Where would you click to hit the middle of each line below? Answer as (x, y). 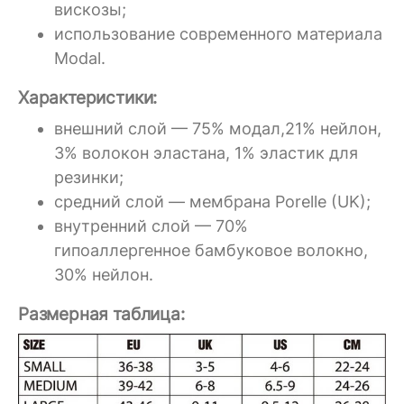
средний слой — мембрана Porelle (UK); (212, 202)
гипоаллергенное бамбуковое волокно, (211, 251)
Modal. (80, 58)
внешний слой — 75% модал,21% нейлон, (218, 129)
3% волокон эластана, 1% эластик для (206, 153)
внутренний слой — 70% (151, 226)
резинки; (89, 178)
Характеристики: (88, 97)
